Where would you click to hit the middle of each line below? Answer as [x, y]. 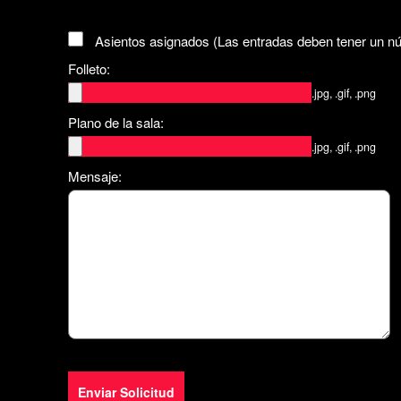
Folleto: [89, 69]
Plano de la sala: [116, 123]
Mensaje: [95, 176]
